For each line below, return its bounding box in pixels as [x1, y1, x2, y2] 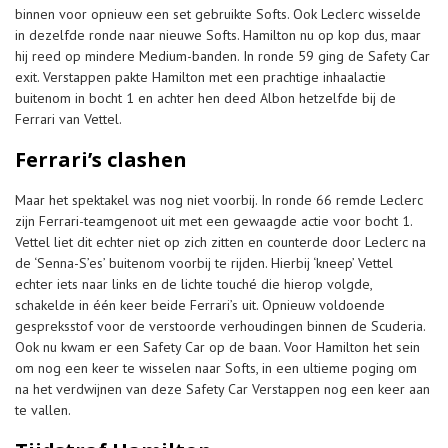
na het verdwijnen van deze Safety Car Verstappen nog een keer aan [15, 379, 430, 398]
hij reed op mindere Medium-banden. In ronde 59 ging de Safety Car [15, 46, 430, 65]
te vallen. [15, 400, 71, 419]
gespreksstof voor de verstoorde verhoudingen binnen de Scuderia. [15, 316, 425, 335]
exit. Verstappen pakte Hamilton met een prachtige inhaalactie [15, 67, 386, 86]
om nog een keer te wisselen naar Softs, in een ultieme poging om [15, 358, 417, 377]
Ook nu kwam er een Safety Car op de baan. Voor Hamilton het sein [15, 337, 420, 356]
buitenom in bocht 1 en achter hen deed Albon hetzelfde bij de [15, 88, 396, 107]
